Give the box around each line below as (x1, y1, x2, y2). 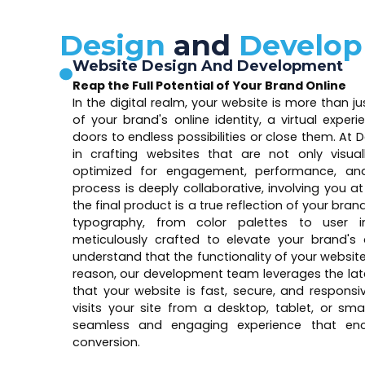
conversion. (73, 333, 140, 350)
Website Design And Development (73, 56, 343, 75)
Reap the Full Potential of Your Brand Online (73, 77, 346, 94)
